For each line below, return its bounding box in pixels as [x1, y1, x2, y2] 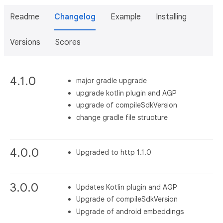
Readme [10, 12, 39, 22]
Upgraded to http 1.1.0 [76, 147, 152, 157]
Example [111, 12, 141, 22]
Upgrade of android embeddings [76, 207, 184, 216]
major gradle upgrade [76, 76, 147, 85]
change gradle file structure [76, 112, 168, 122]
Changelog [54, 12, 96, 22]
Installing [156, 12, 187, 22]
